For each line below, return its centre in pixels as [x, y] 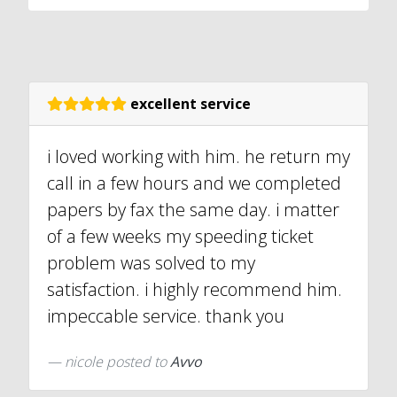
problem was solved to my [151, 263]
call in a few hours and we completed [194, 183]
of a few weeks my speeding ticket [180, 237]
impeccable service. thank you [166, 316]
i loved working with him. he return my [198, 157]
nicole [86, 362]
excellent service [189, 104]
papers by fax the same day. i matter [193, 210]
